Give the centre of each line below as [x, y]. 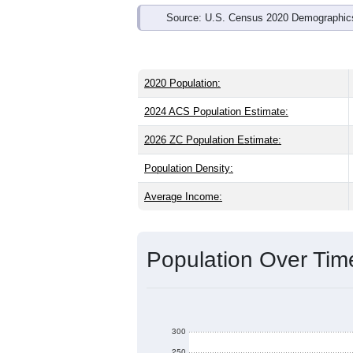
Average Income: [183, 197]
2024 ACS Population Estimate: [216, 112]
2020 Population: [182, 84]
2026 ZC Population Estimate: [213, 140]
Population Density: [189, 169]
